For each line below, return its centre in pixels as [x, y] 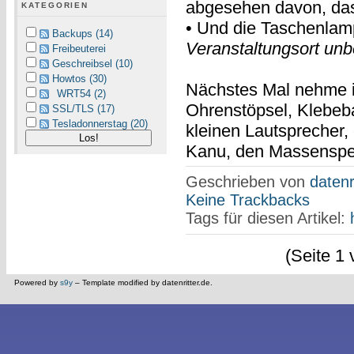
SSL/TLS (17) [83, 109]
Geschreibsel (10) [92, 64]
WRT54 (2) [81, 94]
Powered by [37, 283]
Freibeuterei [79, 49]
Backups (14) [83, 34]
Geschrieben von [247, 182]
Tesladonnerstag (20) [100, 124]
